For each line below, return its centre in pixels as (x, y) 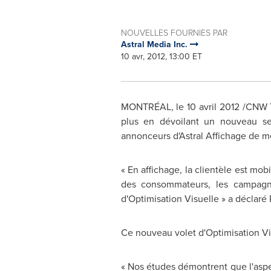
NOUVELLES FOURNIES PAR (174, 32)
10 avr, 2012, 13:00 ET (161, 57)
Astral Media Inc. (155, 44)
